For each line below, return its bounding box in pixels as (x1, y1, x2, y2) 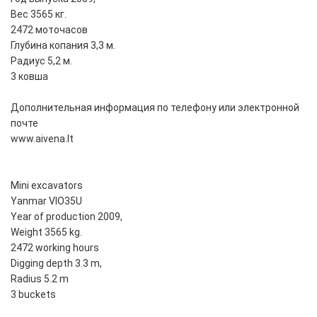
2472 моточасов (11, 24, 88, 36)
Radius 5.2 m (11, 273, 69, 285)
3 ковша (11, 71, 48, 83)
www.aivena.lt (11, 133, 74, 145)
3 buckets (11, 289, 56, 301)
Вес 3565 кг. (11, 8, 67, 21)
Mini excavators (11, 180, 83, 192)
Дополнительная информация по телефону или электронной (11, 102, 299, 114)
